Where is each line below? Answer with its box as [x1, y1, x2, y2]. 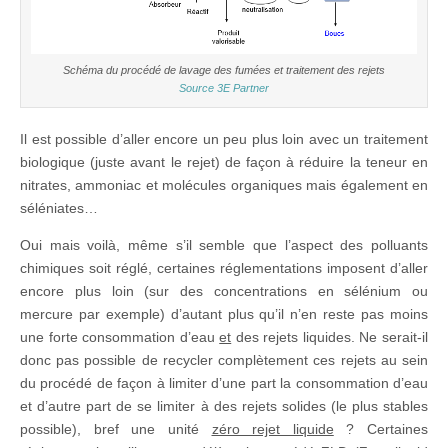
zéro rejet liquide [211, 420, 334, 437]
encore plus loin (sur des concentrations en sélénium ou [20, 282, 428, 299]
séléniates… [20, 199, 98, 216]
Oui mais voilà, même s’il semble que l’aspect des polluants [20, 236, 428, 253]
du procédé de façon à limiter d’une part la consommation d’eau [20, 374, 428, 391]
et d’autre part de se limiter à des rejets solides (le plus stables [20, 397, 428, 414]
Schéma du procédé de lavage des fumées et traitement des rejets [63, 63, 385, 76]
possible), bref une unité [20, 420, 212, 437]
